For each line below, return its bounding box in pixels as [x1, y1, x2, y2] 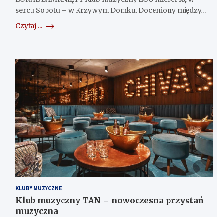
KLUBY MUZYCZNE [15, 185, 62, 192]
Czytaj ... [15, 21, 44, 31]
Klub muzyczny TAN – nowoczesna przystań [15, 195, 204, 206]
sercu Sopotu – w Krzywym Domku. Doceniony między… [15, 6, 206, 15]
